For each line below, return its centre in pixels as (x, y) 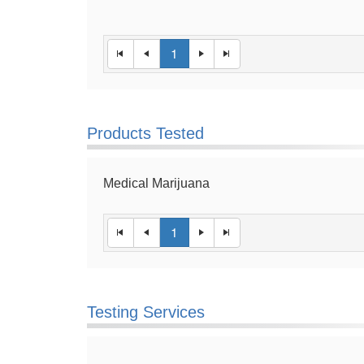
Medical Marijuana (156, 183)
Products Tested (145, 133)
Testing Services (146, 312)
